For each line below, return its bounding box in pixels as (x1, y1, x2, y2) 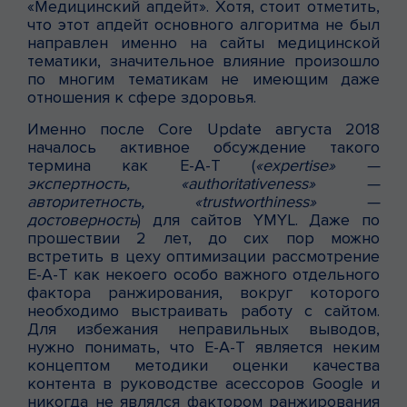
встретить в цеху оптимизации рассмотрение (27, 245, 380, 266)
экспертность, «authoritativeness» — (27, 173, 380, 194)
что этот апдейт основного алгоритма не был (27, 14, 380, 35)
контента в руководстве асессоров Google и (27, 372, 380, 393)
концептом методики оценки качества (27, 354, 380, 375)
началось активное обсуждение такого (27, 136, 380, 157)
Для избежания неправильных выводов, (27, 318, 380, 339)
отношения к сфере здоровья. (27, 86, 256, 107)
